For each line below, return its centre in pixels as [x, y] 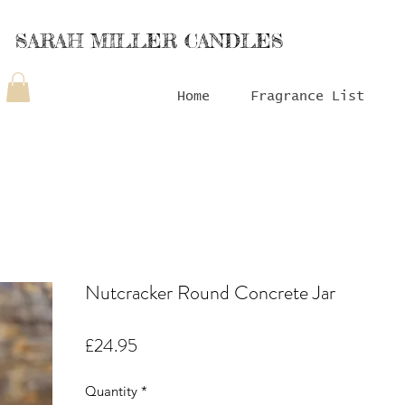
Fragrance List [307, 96]
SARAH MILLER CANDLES [150, 40]
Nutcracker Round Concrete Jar [210, 293]
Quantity [111, 391]
